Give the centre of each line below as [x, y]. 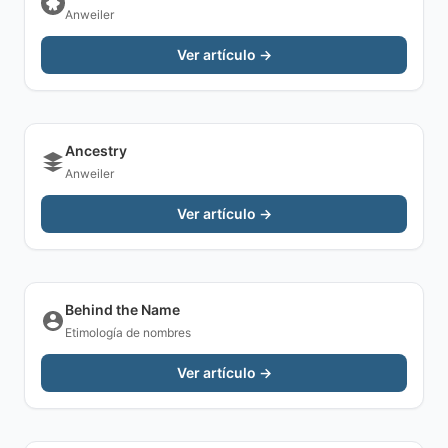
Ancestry [96, 150]
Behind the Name [122, 309]
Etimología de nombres [128, 332]
